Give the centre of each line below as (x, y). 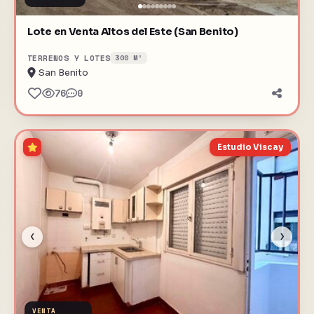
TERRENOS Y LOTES (69, 58)
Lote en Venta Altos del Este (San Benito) (133, 32)
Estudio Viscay (250, 147)
